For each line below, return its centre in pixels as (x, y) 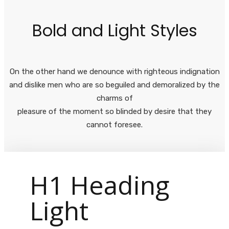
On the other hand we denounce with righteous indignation (114, 72)
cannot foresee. (114, 125)
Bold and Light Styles (114, 30)
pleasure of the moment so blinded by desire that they (114, 111)
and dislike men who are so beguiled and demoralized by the (114, 85)
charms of (114, 98)
